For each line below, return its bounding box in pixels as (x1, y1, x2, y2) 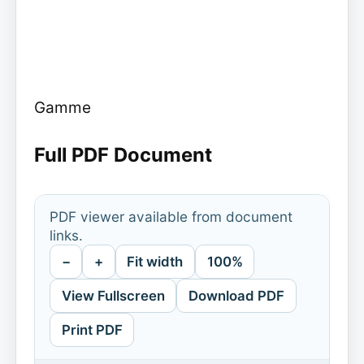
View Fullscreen (61, 288, 165, 305)
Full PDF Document (33, 142, 212, 167)
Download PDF (188, 288, 284, 305)
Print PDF (61, 321, 123, 338)
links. (49, 227, 83, 245)
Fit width (127, 253, 184, 271)
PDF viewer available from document (49, 208, 292, 226)
